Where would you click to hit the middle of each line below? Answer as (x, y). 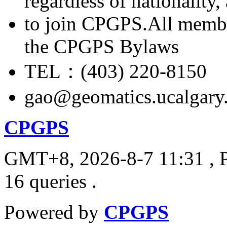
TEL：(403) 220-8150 (116, 71)
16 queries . (50, 181)
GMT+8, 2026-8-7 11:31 (104, 158)
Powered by (54, 212)
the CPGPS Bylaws (102, 46)
